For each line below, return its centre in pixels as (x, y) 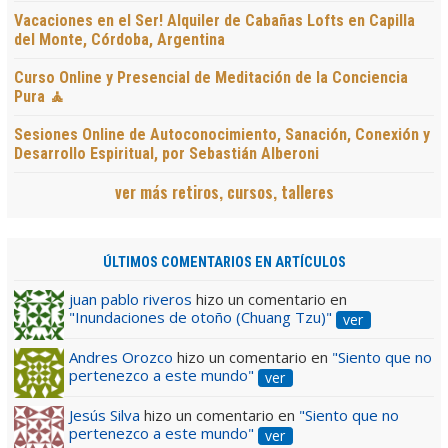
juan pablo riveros (130, 298)
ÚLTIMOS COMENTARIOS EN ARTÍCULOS (224, 262)
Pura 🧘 (39, 96)
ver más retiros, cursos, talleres (224, 191)
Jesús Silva (106, 415)
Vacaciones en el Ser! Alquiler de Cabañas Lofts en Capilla (214, 20)
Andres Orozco (121, 357)
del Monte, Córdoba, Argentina (119, 39)
